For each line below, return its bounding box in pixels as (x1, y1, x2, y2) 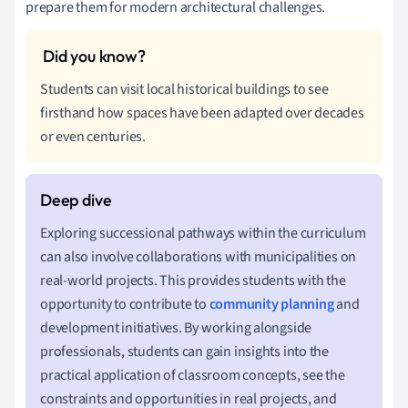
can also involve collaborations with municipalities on (40, 246, 357, 267)
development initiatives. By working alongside (40, 317, 312, 338)
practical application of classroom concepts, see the (40, 364, 345, 385)
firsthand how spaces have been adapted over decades (40, 102, 364, 123)
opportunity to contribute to (40, 293, 209, 314)
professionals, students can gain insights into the (40, 341, 329, 362)
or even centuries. (40, 126, 147, 147)
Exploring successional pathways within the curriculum (40, 222, 366, 243)
